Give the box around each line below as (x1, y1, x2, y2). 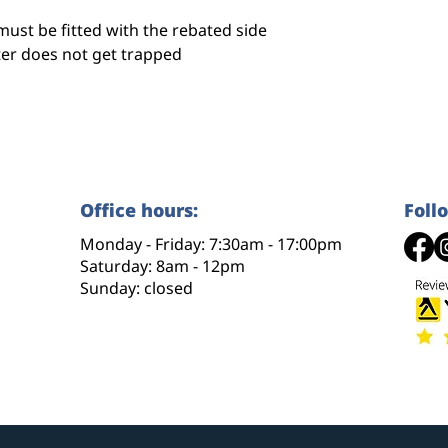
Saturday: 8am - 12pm (80, 255, 245, 278)
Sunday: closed (80, 277, 193, 300)
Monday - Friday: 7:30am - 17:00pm (80, 233, 342, 256)
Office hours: (80, 198, 198, 223)
